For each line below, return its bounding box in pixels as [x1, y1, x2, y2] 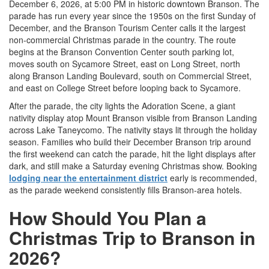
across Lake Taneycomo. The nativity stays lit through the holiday [9, 124, 257, 136]
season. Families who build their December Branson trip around [9, 136, 251, 148]
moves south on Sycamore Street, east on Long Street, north [9, 58, 240, 70]
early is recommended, [168, 172, 257, 184]
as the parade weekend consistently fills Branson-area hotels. [9, 184, 242, 196]
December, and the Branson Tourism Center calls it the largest [9, 22, 246, 34]
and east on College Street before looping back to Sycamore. [9, 82, 241, 94]
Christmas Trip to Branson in [9, 225, 255, 251]
